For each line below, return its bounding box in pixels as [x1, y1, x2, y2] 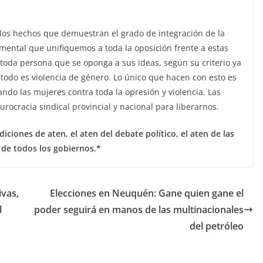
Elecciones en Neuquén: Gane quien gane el [50, 186, 244, 200]
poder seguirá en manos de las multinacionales [34, 203, 244, 216]
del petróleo [190, 219, 244, 232]
